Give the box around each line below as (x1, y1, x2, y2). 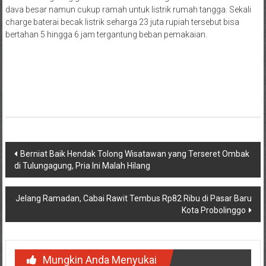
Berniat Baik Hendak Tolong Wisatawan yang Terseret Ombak (20, 148, 249, 159)
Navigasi (4, 141, 66, 161)
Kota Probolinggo (182, 205, 246, 215)
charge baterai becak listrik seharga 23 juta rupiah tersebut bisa (5, 17, 239, 27)
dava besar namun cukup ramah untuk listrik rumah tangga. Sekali (5, 4, 251, 14)
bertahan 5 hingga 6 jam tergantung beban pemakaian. (5, 29, 207, 39)
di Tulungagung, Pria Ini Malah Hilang (14, 160, 150, 170)
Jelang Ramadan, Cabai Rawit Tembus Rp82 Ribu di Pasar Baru (15, 193, 252, 203)
